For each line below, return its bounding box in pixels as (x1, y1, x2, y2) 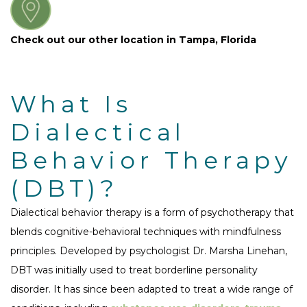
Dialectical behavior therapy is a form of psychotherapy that (10, 206, 294, 219)
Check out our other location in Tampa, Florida (10, 34, 256, 47)
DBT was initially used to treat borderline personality (10, 264, 258, 277)
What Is (10, 90, 132, 119)
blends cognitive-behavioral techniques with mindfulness (10, 225, 281, 238)
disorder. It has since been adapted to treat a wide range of (10, 283, 293, 296)
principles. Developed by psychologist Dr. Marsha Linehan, (10, 245, 287, 258)
